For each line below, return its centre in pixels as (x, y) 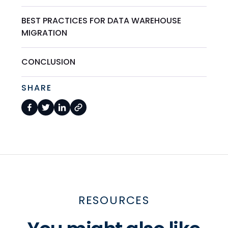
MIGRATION (45, 33)
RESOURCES (114, 201)
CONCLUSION (49, 62)
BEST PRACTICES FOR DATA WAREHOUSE (102, 21)
